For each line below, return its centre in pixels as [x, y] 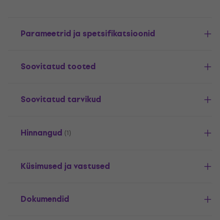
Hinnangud [41, 133]
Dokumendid [45, 199]
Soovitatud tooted [58, 67]
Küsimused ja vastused [65, 166]
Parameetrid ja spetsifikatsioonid [88, 34]
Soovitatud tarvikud [61, 99]
